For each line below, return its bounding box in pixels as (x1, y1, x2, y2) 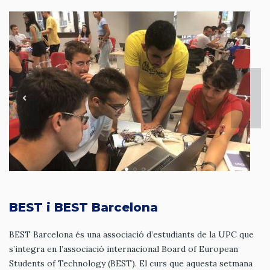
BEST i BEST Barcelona (9, 199, 158, 215)
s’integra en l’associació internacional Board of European (9, 243, 238, 254)
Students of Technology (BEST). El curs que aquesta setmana (9, 257, 253, 269)
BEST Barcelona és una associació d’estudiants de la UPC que (9, 228, 254, 240)
